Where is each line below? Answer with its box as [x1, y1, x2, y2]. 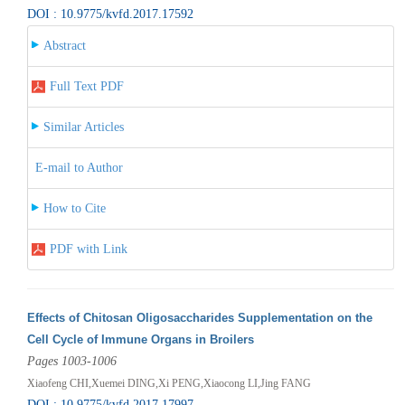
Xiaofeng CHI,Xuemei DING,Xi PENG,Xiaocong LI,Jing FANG [26, 376, 311, 390]
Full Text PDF [49, 79, 124, 93]
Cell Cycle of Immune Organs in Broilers [26, 332, 254, 346]
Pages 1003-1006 [26, 353, 117, 368]
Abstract [42, 38, 86, 52]
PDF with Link [49, 241, 127, 256]
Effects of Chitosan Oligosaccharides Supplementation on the [26, 310, 372, 325]
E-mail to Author [34, 160, 123, 174]
